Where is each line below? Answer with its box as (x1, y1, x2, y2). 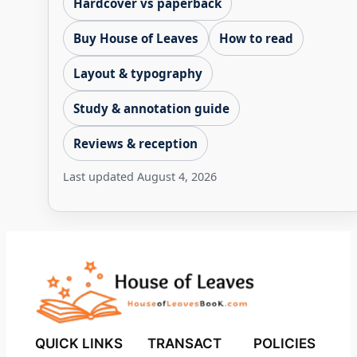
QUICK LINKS (34, 335, 123, 351)
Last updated (62, 168, 137, 184)
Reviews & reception (73, 135, 198, 151)
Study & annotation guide (73, 100, 229, 116)
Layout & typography (73, 65, 202, 81)
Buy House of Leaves (73, 29, 198, 46)
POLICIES (253, 335, 316, 351)
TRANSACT (147, 335, 222, 351)
